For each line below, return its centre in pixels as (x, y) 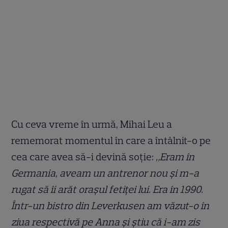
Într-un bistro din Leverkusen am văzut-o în (110, 206)
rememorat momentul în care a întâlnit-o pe (111, 141)
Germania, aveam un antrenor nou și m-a (105, 173)
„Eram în (175, 157)
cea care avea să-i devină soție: (84, 157)
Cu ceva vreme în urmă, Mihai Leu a (92, 124)
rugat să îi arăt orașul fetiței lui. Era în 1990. (107, 190)
